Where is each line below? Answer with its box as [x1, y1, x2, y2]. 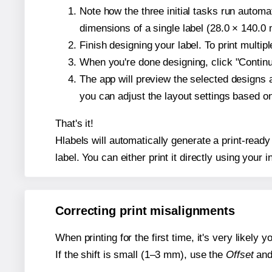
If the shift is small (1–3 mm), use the [55, 249, 226, 261]
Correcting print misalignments [55, 204, 235, 218]
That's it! [55, 117, 93, 129]
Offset [226, 249, 254, 261]
